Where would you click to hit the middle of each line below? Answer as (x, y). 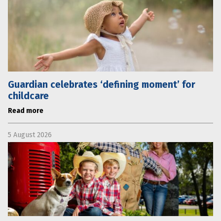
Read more (26, 110)
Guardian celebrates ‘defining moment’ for (102, 84)
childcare (28, 96)
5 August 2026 (30, 135)
